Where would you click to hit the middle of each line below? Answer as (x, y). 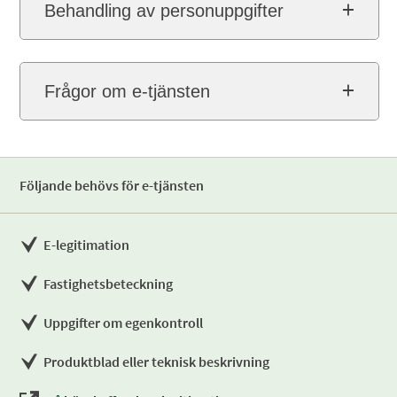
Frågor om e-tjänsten (128, 91)
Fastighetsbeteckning (109, 284)
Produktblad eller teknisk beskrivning (157, 362)
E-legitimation (87, 245)
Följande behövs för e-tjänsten (112, 185)
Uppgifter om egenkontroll (124, 323)
